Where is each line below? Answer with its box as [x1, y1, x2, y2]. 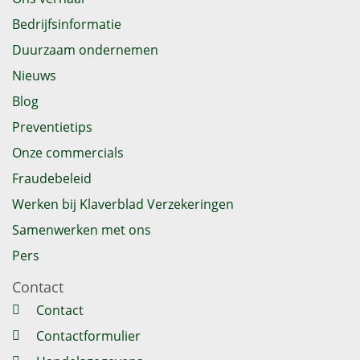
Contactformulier [36, 327, 141, 346]
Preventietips [12, 118, 92, 137]
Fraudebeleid [12, 170, 92, 188]
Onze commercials [12, 144, 124, 162]
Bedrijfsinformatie [12, 15, 121, 34]
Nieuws [12, 67, 56, 85]
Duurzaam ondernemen [12, 41, 158, 59]
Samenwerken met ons [12, 221, 151, 239]
